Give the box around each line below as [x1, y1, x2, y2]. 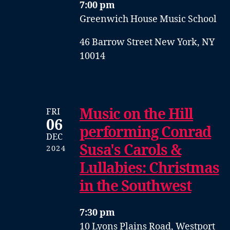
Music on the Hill [80, 105, 194, 124]
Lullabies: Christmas [80, 159, 219, 178]
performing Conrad [80, 123, 212, 142]
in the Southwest [80, 177, 191, 196]
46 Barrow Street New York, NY [80, 36, 215, 48]
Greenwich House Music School [80, 13, 217, 25]
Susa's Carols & [80, 141, 181, 160]
